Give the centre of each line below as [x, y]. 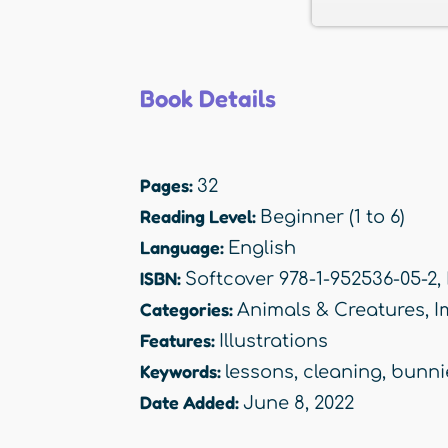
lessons [259, 372]
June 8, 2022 [298, 403]
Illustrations [273, 341]
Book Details [208, 99]
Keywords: [182, 371]
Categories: [188, 309]
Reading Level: [200, 216]
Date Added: [191, 402]
